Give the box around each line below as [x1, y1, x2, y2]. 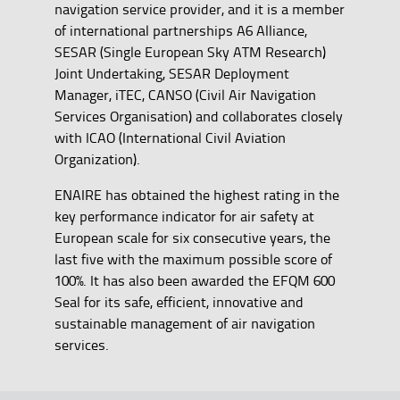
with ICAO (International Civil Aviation [54, 128, 286, 148]
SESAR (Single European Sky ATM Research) [54, 42, 326, 62]
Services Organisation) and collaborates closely [54, 106, 343, 127]
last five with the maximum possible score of [54, 249, 332, 270]
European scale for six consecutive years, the [54, 228, 330, 248]
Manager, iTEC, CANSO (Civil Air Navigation [54, 85, 316, 105]
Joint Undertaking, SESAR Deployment [54, 63, 289, 84]
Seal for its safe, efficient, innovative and [54, 292, 304, 312]
